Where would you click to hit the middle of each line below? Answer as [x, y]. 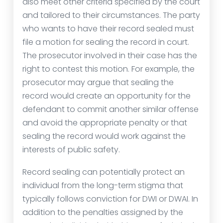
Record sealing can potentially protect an [104, 172]
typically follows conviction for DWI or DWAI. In [110, 199]
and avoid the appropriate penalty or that [105, 123]
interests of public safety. [71, 150]
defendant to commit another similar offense [111, 109]
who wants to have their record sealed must [108, 29]
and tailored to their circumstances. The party [111, 15]
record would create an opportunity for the [107, 96]
